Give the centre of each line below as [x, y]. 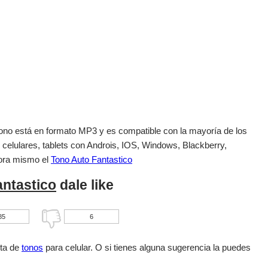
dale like [85, 185]
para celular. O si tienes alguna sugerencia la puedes [147, 248]
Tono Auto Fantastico [92, 159]
